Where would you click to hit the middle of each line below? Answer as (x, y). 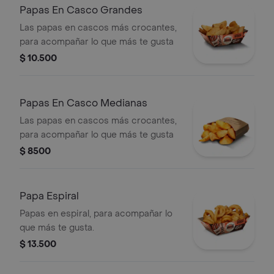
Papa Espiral (49, 196)
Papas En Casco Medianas (83, 103)
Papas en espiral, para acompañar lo (96, 214)
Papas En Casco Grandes (81, 10)
